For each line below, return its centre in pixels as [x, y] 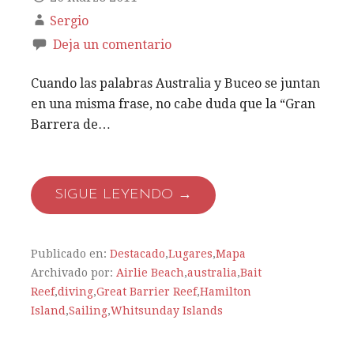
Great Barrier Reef [147, 292]
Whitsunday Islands [167, 311]
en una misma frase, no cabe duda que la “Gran [173, 104]
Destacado [137, 254]
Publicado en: [70, 254]
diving [75, 292]
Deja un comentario [112, 45]
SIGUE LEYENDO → [123, 195]
